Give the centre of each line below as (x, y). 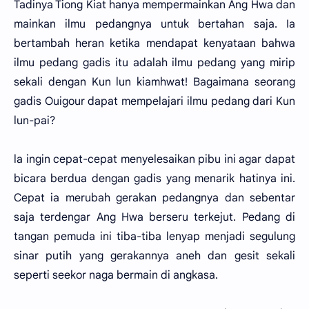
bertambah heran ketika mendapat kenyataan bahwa (154, 43)
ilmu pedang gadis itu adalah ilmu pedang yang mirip (154, 63)
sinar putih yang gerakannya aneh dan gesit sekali (154, 256)
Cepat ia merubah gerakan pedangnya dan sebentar (154, 198)
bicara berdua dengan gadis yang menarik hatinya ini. (154, 179)
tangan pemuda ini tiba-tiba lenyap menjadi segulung (154, 237)
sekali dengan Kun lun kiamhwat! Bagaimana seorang (154, 82)
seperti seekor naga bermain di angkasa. (116, 275)
